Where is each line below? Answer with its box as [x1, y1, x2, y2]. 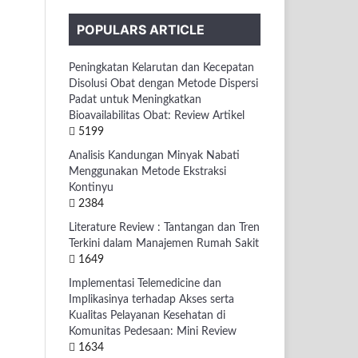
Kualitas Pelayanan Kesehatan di [69, 309, 225, 321]
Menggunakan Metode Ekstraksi [69, 165, 226, 177]
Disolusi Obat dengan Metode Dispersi [69, 78, 258, 89]
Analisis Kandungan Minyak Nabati [69, 149, 240, 161]
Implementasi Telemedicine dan [69, 277, 221, 289]
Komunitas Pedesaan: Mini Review [69, 325, 237, 337]
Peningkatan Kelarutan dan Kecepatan [69, 62, 254, 74]
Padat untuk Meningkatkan [69, 93, 201, 105]
